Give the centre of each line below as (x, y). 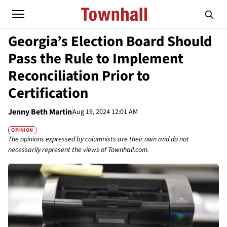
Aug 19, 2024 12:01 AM (105, 112)
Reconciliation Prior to (79, 76)
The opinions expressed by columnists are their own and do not (99, 140)
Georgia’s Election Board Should (110, 42)
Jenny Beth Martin (40, 112)
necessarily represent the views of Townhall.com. (79, 150)
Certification (48, 93)
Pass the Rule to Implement (96, 59)
